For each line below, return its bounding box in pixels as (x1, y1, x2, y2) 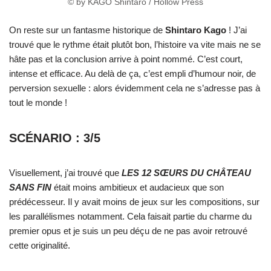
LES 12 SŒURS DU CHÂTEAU (122, 168, 251, 178)
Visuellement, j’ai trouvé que (9, 168, 122, 178)
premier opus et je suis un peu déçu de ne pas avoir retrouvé (9, 226, 247, 237)
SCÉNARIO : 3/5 (9, 131, 100, 145)
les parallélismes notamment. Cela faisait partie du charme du (9, 211, 252, 222)
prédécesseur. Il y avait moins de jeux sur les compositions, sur (9, 197, 260, 207)
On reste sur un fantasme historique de (9, 25, 165, 36)
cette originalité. (9, 240, 70, 251)
